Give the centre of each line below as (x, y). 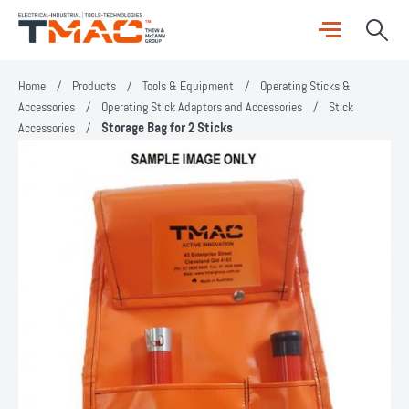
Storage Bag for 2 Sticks (167, 128)
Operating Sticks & (305, 86)
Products (94, 86)
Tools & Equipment (188, 86)
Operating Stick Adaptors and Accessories (202, 107)
